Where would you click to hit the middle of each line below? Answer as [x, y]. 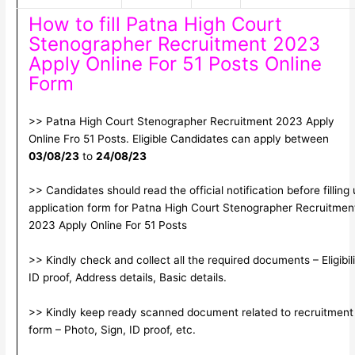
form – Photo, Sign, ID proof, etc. [112, 330]
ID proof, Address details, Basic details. [127, 278]
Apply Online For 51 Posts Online [175, 63]
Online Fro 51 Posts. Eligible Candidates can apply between [178, 138]
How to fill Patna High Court [155, 24]
